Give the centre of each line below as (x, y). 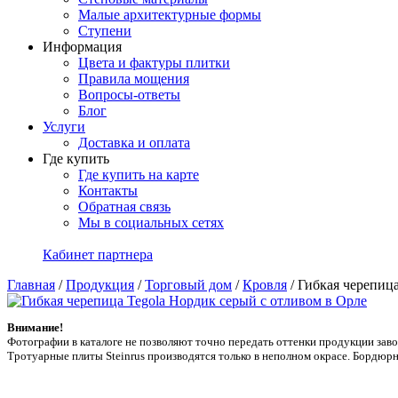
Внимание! (35, 327)
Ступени (105, 31)
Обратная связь (124, 207)
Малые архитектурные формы (170, 15)
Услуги (64, 127)
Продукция (100, 285)
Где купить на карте (139, 175)
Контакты (108, 191)
